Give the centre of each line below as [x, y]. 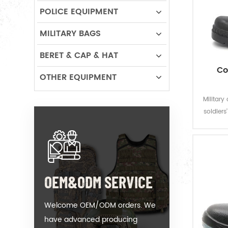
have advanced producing [91, 220]
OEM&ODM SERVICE [98, 182]
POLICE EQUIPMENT [79, 12]
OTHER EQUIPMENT [78, 77]
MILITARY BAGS [70, 34]
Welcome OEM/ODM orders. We [100, 205]
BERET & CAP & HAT [79, 55]
